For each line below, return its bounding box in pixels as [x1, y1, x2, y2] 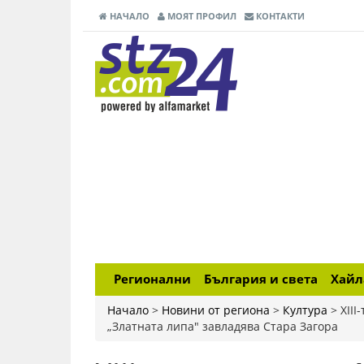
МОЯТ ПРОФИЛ [165, 10, 236, 22]
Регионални [114, 271, 191, 288]
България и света [204, 271, 318, 288]
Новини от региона [162, 302, 270, 318]
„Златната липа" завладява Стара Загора [107, 318, 338, 334]
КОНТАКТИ [253, 10, 305, 22]
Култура [283, 302, 327, 318]
